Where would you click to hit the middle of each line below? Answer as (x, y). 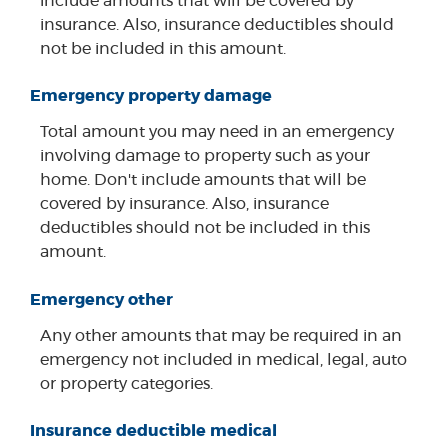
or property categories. (126, 383)
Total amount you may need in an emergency (217, 132)
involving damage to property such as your (205, 156)
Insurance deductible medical (153, 430)
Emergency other (101, 299)
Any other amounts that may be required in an (221, 335)
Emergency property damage (151, 96)
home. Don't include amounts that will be (203, 180)
